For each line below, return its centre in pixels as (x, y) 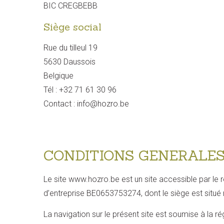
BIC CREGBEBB (70, 6)
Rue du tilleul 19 (70, 48)
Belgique (58, 76)
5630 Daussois (69, 62)
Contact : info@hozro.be (86, 104)
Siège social (72, 27)
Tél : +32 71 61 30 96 (80, 90)
